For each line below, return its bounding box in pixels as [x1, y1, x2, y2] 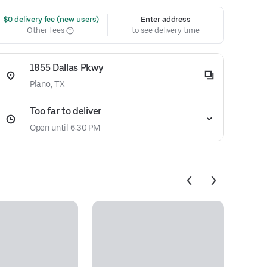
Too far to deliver [29, 105, 101, 117]
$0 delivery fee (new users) [1, 15, 100, 24]
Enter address [141, 15, 191, 24]
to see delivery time [132, 26, 200, 35]
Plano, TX [29, 79, 64, 89]
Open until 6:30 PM [29, 123, 101, 132]
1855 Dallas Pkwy [29, 62, 104, 73]
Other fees [27, 26, 66, 35]
